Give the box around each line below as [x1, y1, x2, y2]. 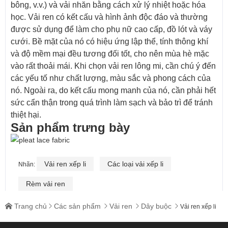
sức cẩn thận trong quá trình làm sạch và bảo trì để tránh [11, 98, 213, 107]
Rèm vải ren [26, 180, 65, 188]
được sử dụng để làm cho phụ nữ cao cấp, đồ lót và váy [11, 25, 212, 34]
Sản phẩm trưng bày [11, 121, 130, 135]
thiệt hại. [11, 110, 41, 120]
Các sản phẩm [54, 202, 101, 211]
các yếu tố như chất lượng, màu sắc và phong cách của [11, 74, 211, 83]
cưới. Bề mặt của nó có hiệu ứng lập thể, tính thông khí [11, 37, 208, 46]
